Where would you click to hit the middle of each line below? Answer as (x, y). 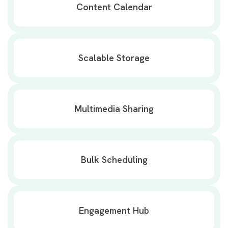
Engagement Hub (114, 210)
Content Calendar (114, 7)
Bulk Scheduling (114, 160)
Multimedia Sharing (114, 109)
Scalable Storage (114, 58)
